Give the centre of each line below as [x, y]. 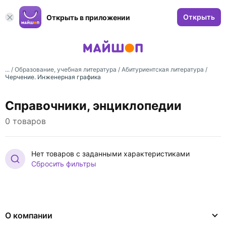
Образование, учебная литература [66, 69]
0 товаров [25, 121]
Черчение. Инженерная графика [53, 77]
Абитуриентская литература [163, 69]
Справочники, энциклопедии [93, 106]
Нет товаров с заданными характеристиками [110, 154]
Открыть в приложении [88, 17]
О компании [29, 215]
